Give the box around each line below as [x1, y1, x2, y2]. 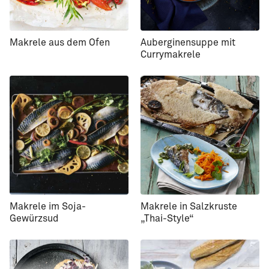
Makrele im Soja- [10, 201, 86, 211]
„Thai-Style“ [141, 213, 194, 223]
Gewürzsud [10, 213, 59, 223]
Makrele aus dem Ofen [10, 37, 110, 47]
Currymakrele [141, 49, 201, 59]
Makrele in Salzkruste [141, 201, 237, 211]
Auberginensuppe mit [141, 37, 235, 47]
